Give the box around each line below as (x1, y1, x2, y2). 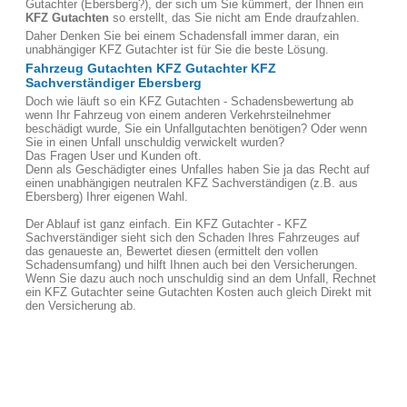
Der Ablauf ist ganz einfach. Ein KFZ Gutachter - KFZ (25, 217, 307, 231)
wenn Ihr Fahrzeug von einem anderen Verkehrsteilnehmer (25, 108, 331, 122)
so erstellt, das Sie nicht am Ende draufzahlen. (109, 11, 360, 25)
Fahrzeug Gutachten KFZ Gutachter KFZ (25, 61, 276, 75)
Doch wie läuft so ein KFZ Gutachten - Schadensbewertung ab (25, 94, 353, 108)
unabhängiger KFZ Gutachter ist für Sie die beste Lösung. (25, 43, 329, 56)
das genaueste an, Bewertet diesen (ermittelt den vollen (25, 244, 318, 258)
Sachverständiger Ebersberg (25, 75, 202, 90)
